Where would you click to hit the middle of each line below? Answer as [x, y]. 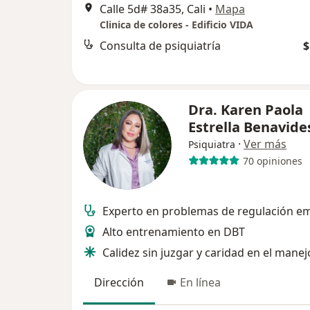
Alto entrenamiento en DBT [174, 232]
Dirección [119, 283]
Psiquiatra [212, 145]
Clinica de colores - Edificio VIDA [176, 24]
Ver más [265, 144]
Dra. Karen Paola [246, 110]
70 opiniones [272, 161]
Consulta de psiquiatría [160, 45]
